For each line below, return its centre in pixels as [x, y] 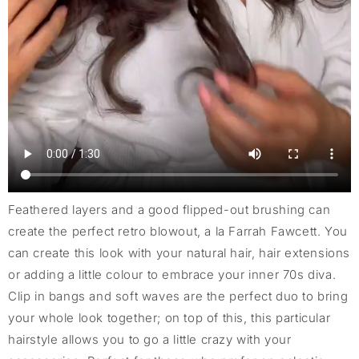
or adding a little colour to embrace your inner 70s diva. [172, 274]
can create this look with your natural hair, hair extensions [179, 252]
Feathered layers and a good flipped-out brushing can [169, 209]
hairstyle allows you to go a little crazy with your [150, 339]
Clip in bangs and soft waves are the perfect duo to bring [178, 296]
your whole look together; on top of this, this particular [169, 317]
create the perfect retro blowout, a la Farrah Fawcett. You [178, 231]
